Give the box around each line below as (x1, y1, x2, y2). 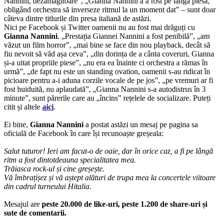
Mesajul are (4, 200, 40, 209)
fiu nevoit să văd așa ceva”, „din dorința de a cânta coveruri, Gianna (4, 50, 214, 58)
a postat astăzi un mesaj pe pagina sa (83, 120, 198, 129)
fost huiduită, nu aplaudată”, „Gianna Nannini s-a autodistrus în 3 (4, 85, 206, 94)
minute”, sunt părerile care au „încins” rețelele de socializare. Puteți (4, 94, 211, 103)
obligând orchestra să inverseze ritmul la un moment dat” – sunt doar (4, 5, 216, 14)
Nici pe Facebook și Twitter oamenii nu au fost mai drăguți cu (4, 23, 195, 32)
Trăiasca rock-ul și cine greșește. (4, 165, 105, 173)
